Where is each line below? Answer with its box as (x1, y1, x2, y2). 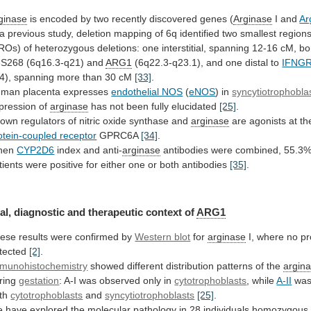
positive (50, 158, 84, 170)
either (101, 158, 126, 170)
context (146, 206, 183, 219)
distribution (166, 260, 215, 272)
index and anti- (54, 144, 123, 155)
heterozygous (35, 42, 95, 53)
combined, (235, 144, 282, 155)
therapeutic (88, 206, 144, 219)
